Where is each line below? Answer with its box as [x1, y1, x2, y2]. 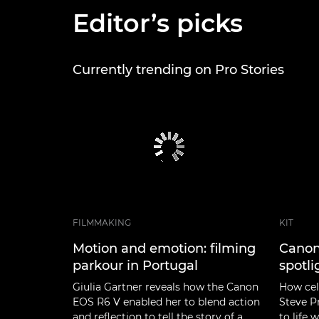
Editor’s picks [73, 7, 243, 38]
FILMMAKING [73, 216, 131, 228]
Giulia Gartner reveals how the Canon [73, 280, 258, 293]
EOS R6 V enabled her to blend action [73, 295, 260, 308]
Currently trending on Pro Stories [73, 61, 284, 78]
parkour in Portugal [73, 257, 198, 273]
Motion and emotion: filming [73, 240, 256, 256]
